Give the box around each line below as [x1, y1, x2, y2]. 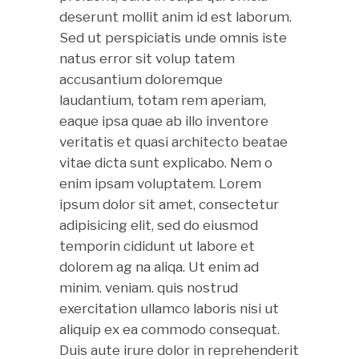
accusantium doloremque [59, 71, 223, 87]
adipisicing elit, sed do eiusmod [59, 217, 258, 233]
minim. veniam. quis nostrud [59, 280, 238, 296]
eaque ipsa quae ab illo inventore [59, 113, 268, 129]
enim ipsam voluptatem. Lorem [59, 175, 261, 192]
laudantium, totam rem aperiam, [59, 92, 266, 108]
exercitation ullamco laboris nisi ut [59, 301, 279, 317]
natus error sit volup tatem [59, 50, 235, 67]
